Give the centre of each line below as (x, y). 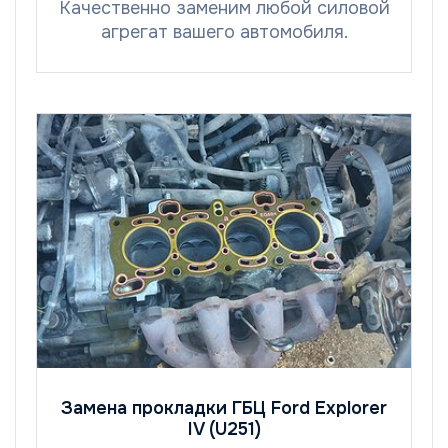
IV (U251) (224, 429)
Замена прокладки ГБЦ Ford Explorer (224, 408)
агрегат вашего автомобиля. (224, 32)
